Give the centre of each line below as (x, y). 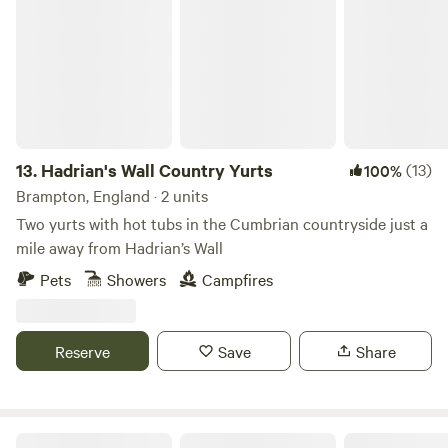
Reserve (83, 351)
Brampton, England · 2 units (112, 195)
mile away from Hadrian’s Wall (119, 247)
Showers (136, 279)
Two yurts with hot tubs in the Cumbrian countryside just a (222, 223)
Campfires (237, 279)
